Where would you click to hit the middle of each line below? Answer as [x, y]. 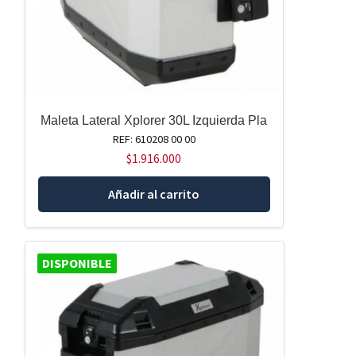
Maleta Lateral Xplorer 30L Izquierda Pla [154, 120]
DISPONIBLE [77, 263]
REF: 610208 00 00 [154, 139]
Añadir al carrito [154, 193]
